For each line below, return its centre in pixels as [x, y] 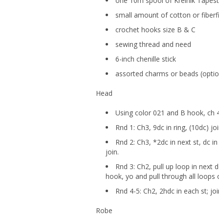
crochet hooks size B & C [155, 30]
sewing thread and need [153, 44]
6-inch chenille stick [146, 59]
